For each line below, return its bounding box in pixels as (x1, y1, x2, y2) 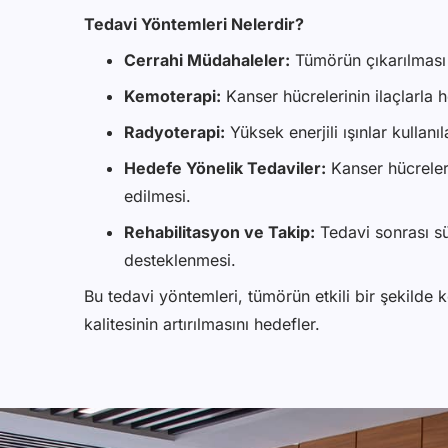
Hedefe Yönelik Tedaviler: (124, 158, 326, 179)
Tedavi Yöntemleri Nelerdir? (84, 14, 304, 35)
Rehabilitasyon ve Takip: (124, 222, 315, 243)
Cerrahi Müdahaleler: (124, 50, 290, 71)
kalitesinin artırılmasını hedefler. (84, 314, 320, 335)
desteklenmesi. (124, 250, 236, 271)
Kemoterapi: (124, 86, 221, 107)
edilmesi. (124, 186, 191, 207)
